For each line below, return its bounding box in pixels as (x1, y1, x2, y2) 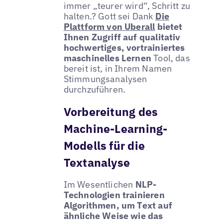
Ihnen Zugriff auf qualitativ (63, 31, 181, 43)
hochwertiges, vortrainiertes (63, 41, 185, 53)
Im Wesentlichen (63, 178, 135, 190)
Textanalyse (63, 154, 130, 170)
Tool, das (151, 52, 190, 64)
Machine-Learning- (63, 120, 168, 136)
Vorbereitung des (63, 104, 158, 119)
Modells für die (63, 137, 145, 153)
